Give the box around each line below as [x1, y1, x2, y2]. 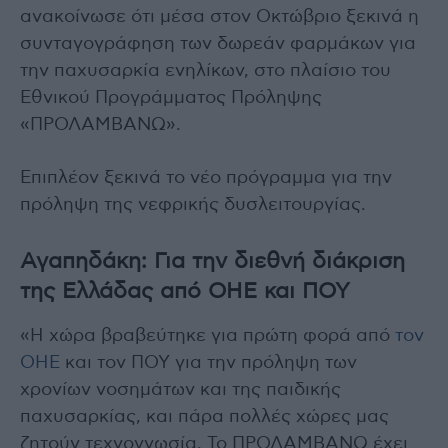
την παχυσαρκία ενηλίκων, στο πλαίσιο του [20, 61, 391, 80]
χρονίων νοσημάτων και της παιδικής [20, 380, 341, 399]
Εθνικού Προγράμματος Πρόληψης [20, 88, 322, 107]
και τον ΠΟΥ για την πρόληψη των [60, 353, 357, 372]
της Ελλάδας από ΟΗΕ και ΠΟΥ [20, 279, 350, 302]
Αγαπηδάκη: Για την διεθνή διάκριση [20, 249, 405, 272]
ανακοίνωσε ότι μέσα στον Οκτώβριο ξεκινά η [20, 7, 419, 26]
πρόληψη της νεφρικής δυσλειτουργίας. [20, 195, 366, 214]
